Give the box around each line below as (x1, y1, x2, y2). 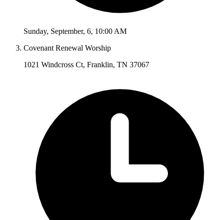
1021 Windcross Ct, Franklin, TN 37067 (24, 60, 149, 69)
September (51, 27, 83, 36)
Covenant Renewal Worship (24, 44, 111, 53)
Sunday (24, 27, 47, 36)
